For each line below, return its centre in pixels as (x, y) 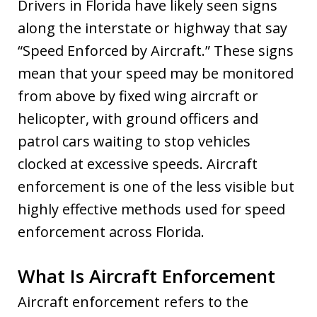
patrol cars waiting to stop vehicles (134, 141)
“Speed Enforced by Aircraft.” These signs (156, 50)
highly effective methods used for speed (151, 209)
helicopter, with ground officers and (138, 118)
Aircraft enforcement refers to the (133, 301)
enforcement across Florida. (111, 231)
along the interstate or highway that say (152, 28)
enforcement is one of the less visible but (156, 186)
